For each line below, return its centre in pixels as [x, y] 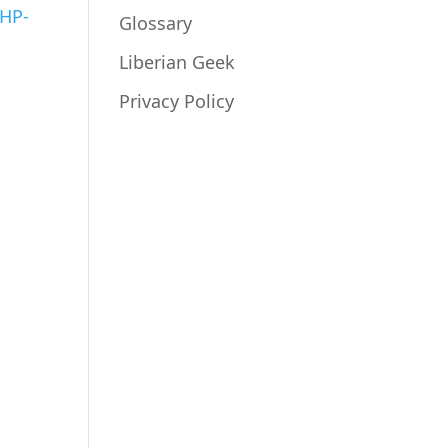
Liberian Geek [177, 62]
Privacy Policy [177, 101]
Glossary [156, 23]
